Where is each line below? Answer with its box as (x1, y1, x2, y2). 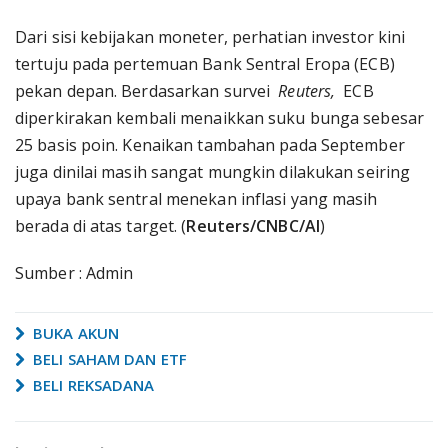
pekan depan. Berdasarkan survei (15, 80, 279, 102)
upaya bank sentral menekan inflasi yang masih (15, 188, 378, 210)
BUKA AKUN (29, 323, 119, 343)
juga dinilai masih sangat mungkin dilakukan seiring (15, 161, 411, 183)
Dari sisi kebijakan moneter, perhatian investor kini (15, 26, 406, 48)
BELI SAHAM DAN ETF (29, 349, 187, 369)
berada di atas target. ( (15, 215, 187, 237)
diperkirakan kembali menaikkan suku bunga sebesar (15, 107, 424, 129)
